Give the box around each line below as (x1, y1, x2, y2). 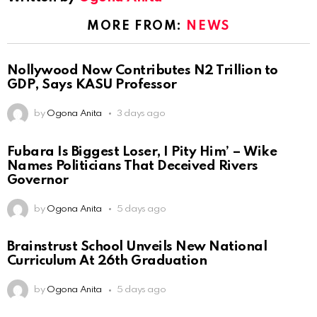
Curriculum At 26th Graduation (7, 254, 207, 268)
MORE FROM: (87, 20, 187, 33)
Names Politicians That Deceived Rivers (7, 158, 258, 173)
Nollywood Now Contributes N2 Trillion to (7, 63, 278, 77)
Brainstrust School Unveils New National (7, 240, 267, 254)
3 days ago (116, 108, 166, 118)
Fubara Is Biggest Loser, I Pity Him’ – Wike (7, 144, 277, 158)
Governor (7, 173, 69, 187)
